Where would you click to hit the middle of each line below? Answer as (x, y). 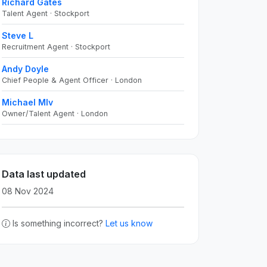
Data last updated (44, 174)
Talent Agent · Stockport (46, 13)
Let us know (129, 223)
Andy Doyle (25, 69)
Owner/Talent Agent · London (55, 114)
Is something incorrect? (59, 223)
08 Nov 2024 (28, 191)
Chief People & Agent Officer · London (72, 80)
